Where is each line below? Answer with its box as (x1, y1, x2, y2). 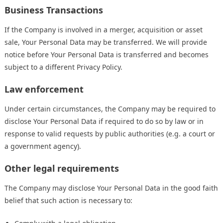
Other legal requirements (4, 162, 119, 175)
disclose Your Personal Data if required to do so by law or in (4, 116, 204, 126)
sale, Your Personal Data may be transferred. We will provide (4, 37, 207, 47)
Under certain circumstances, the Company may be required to (4, 104, 216, 114)
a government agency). (4, 141, 81, 151)
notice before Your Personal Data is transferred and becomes (4, 50, 209, 60)
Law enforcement (4, 83, 84, 96)
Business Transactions (4, 4, 103, 16)
